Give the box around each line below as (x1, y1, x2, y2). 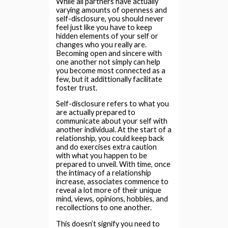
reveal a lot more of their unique (56, 186, 162, 195)
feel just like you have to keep (56, 22, 153, 32)
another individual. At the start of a (56, 125, 172, 134)
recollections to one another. (56, 203, 152, 212)
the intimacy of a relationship (56, 168, 152, 178)
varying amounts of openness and (56, 5, 167, 14)
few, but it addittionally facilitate (56, 74, 163, 83)
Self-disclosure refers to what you (56, 99, 169, 108)
